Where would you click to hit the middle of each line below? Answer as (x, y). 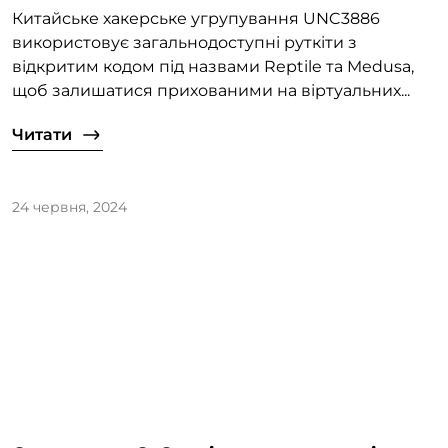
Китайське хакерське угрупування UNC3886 (196, 19)
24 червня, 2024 (69, 207)
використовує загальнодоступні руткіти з (184, 43)
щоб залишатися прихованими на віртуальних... (211, 91)
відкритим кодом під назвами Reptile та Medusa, (213, 67)
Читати (42, 135)
